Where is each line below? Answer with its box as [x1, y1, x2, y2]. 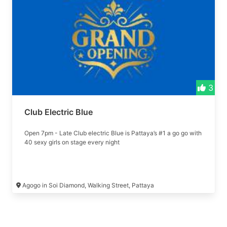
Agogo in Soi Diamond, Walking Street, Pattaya [21, 181, 156, 189]
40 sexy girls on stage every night [24, 138, 120, 146]
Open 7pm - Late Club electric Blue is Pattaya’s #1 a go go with [24, 129, 202, 137]
